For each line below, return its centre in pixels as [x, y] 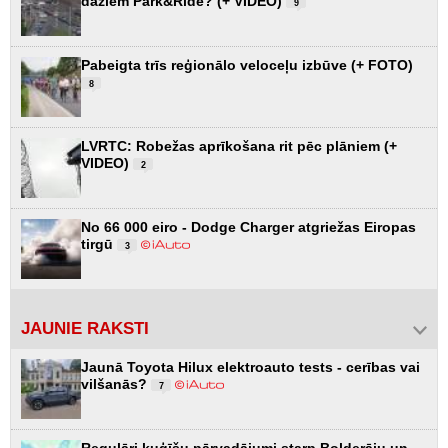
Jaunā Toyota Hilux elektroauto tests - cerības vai [250, 366]
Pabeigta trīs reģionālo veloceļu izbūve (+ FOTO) [247, 64]
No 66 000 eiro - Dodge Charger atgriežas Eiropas [248, 226]
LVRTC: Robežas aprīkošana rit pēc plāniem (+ [239, 145]
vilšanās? [116, 383]
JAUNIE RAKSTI [85, 328]
